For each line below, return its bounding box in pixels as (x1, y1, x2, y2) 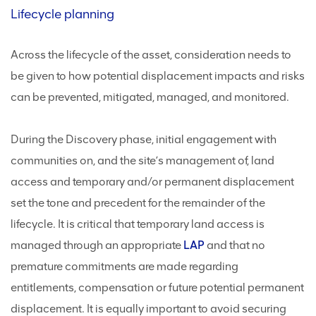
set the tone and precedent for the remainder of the (11, 196, 265, 210)
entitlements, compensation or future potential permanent (11, 281, 304, 295)
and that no (205, 238, 265, 253)
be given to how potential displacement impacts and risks (11, 69, 305, 83)
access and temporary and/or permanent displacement (11, 175, 294, 189)
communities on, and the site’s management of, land (11, 154, 274, 168)
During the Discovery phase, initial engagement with (11, 133, 276, 147)
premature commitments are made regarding (11, 260, 238, 274)
